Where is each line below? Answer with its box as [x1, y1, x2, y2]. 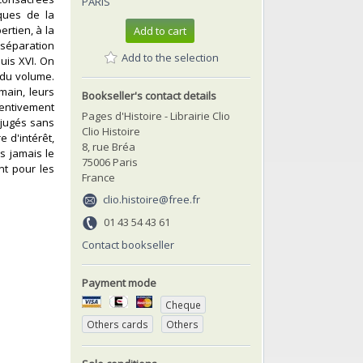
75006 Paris [82, 154, 138, 169]
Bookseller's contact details [82, 88, 216, 103]
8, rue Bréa [82, 139, 135, 154]
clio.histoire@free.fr [103, 191, 201, 207]
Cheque [165, 297, 201, 311]
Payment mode [82, 275, 156, 290]
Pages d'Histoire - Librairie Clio [82, 108, 230, 123]
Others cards [87, 317, 148, 331]
